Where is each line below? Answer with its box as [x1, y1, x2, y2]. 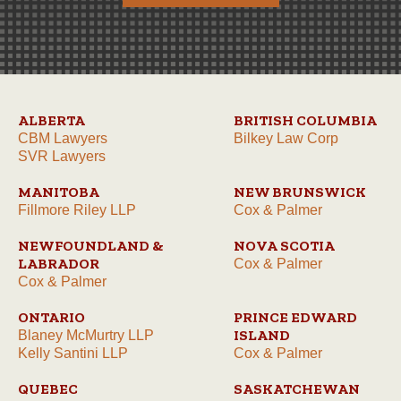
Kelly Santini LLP [18, 346, 128, 362]
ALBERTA [18, 112, 85, 130]
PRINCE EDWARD [234, 309, 357, 327]
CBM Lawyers [18, 131, 107, 147]
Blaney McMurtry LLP [18, 328, 154, 344]
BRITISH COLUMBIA [234, 112, 377, 130]
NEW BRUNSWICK [234, 183, 366, 201]
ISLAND [234, 327, 290, 345]
